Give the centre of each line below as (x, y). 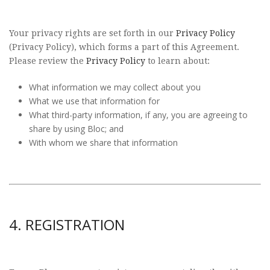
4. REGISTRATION (67, 224)
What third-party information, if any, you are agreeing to (138, 115)
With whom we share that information (103, 143)
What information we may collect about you (115, 87)
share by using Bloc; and (76, 129)
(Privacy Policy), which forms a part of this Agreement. (124, 47)
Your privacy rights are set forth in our (93, 33)
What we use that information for (94, 101)
